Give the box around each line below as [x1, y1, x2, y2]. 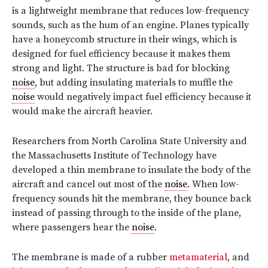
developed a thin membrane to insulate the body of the [12, 164, 251, 176]
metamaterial [169, 251, 227, 264]
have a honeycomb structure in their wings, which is [12, 33, 237, 46]
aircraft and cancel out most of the [12, 178, 165, 191]
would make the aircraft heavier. [12, 105, 153, 118]
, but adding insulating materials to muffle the [35, 77, 233, 89]
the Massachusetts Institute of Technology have [12, 150, 217, 162]
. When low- [187, 178, 239, 191]
